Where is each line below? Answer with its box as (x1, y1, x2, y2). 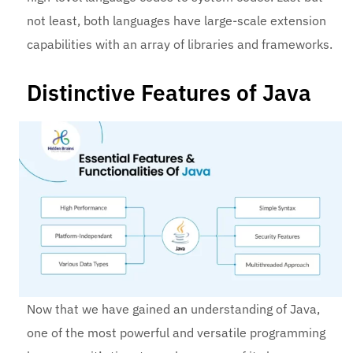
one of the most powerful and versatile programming (27, 325, 326, 341)
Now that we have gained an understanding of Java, (27, 301, 321, 318)
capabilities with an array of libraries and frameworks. (27, 36, 333, 53)
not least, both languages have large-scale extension (27, 13, 327, 29)
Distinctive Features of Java (27, 78, 312, 108)
